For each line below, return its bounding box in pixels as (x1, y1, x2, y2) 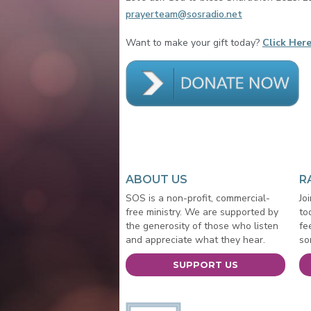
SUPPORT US (173, 259, 239, 271)
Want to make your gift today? (125, 36, 262, 50)
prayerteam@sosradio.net (125, 7, 242, 21)
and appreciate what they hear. (125, 233, 265, 247)
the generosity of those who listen (125, 219, 278, 233)
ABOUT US (125, 173, 187, 187)
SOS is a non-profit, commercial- (125, 192, 270, 205)
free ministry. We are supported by (125, 205, 278, 219)
